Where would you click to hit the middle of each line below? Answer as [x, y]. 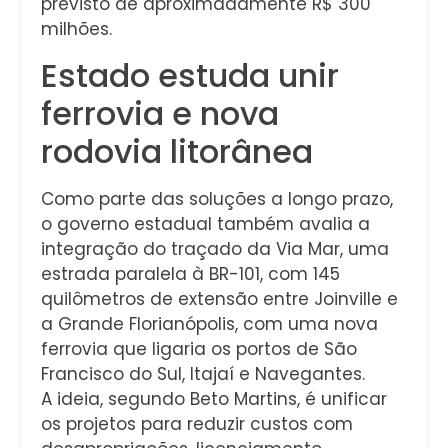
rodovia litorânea [177, 151]
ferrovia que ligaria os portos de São [199, 348]
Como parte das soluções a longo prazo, [217, 198]
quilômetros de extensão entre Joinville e [219, 298]
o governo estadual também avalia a [205, 223]
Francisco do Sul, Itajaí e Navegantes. [203, 373]
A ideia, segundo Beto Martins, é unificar [214, 398]
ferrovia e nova [160, 113]
